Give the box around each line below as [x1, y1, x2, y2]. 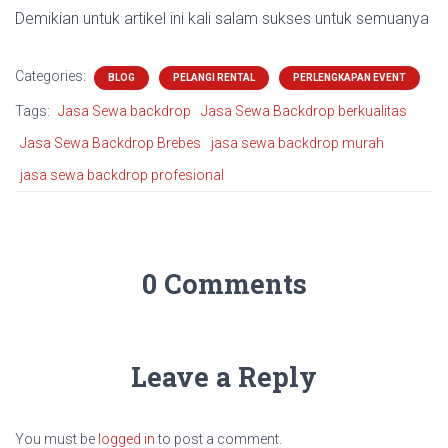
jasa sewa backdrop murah [211, 134, 384, 151]
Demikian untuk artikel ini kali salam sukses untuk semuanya [15, 8, 429, 28]
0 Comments [141, 265, 307, 301]
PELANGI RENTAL [173, 71, 255, 83]
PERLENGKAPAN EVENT [293, 71, 406, 83]
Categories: [15, 67, 89, 84]
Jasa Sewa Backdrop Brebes [20, 134, 201, 151]
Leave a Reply [131, 358, 317, 394]
